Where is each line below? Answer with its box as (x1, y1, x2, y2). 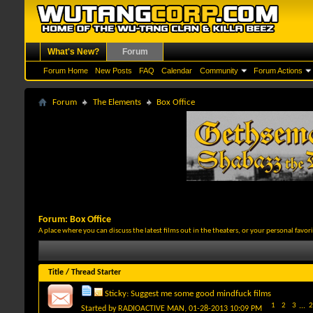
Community (200, 66, 238, 75)
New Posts (95, 66, 132, 75)
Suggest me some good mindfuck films (131, 289, 271, 298)
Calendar (161, 66, 192, 75)
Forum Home (43, 66, 88, 75)
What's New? (48, 47, 99, 57)
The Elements (93, 98, 141, 107)
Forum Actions (254, 66, 303, 75)
